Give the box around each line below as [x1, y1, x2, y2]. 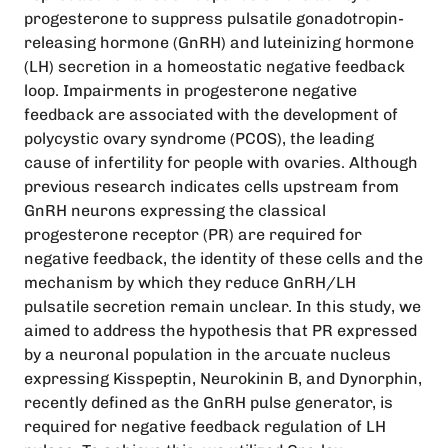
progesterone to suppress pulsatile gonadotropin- [24, 9, 404, 28]
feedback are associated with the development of [24, 105, 398, 124]
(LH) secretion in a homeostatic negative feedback [24, 57, 405, 76]
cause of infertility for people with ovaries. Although [24, 153, 418, 172]
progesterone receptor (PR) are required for [24, 225, 362, 244]
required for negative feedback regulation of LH [24, 417, 386, 436]
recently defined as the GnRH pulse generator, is [24, 393, 393, 412]
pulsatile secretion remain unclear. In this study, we [24, 297, 421, 316]
